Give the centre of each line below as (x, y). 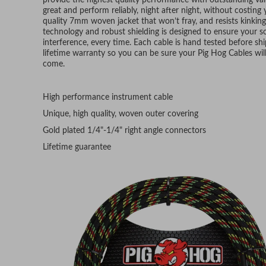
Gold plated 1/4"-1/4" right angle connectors (124, 131)
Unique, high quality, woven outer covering (121, 114)
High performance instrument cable (108, 98)
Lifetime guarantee (77, 148)
